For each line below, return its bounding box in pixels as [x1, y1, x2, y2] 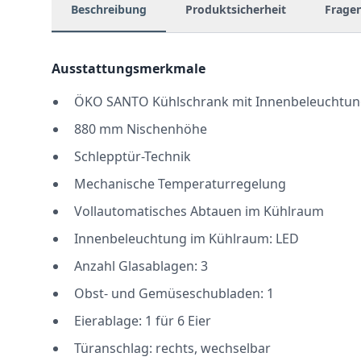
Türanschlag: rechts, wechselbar [74, 339, 271, 357]
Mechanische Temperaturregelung [74, 175, 286, 193]
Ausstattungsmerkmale [52, 60, 205, 77]
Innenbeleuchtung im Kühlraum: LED [74, 230, 299, 247]
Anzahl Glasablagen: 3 [74, 257, 208, 275]
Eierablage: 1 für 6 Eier [74, 312, 211, 330]
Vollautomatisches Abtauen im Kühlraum [74, 202, 324, 220]
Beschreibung [71, 2, 147, 17]
